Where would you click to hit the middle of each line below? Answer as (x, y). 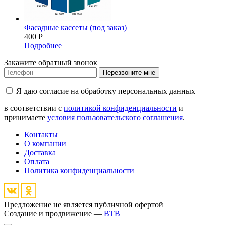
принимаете (26, 117)
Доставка (40, 152)
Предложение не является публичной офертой (84, 204)
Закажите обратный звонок (51, 62)
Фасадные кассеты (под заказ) (75, 27)
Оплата (37, 161)
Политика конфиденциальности (79, 170)
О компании (45, 143)
